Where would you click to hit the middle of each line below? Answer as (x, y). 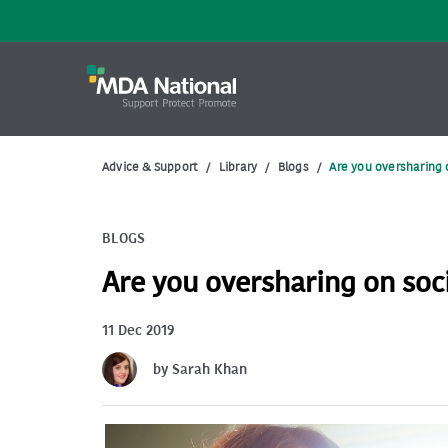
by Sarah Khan (200, 369)
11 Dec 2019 (138, 330)
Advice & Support (150, 167)
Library (238, 167)
